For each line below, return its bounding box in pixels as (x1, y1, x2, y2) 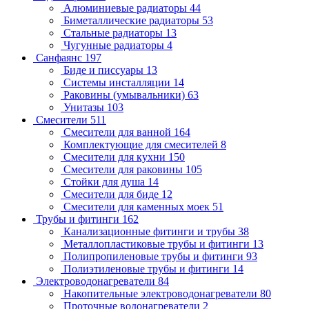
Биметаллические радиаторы (63, 14, 202, 27)
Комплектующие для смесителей (63, 139, 221, 151)
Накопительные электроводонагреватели (63, 288, 260, 300)
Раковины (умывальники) (63, 89, 188, 101)
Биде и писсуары (63, 64, 146, 77)
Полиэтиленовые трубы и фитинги (63, 263, 232, 275)
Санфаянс (36, 52, 85, 64)
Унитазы (63, 101, 107, 114)
